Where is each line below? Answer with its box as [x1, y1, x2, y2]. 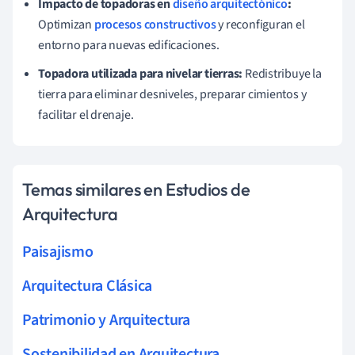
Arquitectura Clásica [22, 274, 153, 297]
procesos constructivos [94, 15, 216, 33]
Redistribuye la [242, 64, 322, 82]
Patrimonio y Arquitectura [22, 308, 190, 331]
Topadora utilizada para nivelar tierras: [38, 64, 243, 82]
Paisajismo [22, 240, 94, 263]
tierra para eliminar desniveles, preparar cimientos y [38, 85, 307, 103]
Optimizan [38, 15, 94, 33]
